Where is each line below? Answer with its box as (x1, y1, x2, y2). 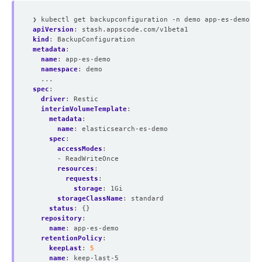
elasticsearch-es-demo (82, 125, 168, 133)
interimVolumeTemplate (41, 105, 127, 113)
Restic (74, 95, 98, 103)
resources (57, 164, 94, 173)
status (49, 204, 74, 212)
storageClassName (57, 194, 123, 202)
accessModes (57, 144, 102, 153)
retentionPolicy (41, 234, 102, 242)
